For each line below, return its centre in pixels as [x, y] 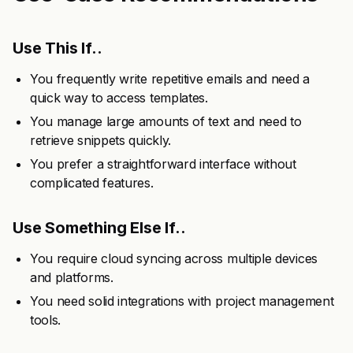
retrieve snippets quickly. [100, 140]
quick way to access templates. [119, 98]
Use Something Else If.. [99, 228]
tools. [46, 320]
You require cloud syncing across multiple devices [174, 258]
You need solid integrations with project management [182, 301]
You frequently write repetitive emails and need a [170, 79]
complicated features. [92, 183]
